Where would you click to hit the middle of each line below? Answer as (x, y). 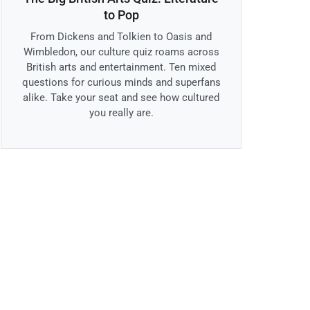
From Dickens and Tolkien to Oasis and (121, 37)
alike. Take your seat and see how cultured (121, 98)
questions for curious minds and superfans (121, 83)
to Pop (121, 15)
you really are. (121, 113)
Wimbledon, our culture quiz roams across (121, 52)
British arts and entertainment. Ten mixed (121, 67)
